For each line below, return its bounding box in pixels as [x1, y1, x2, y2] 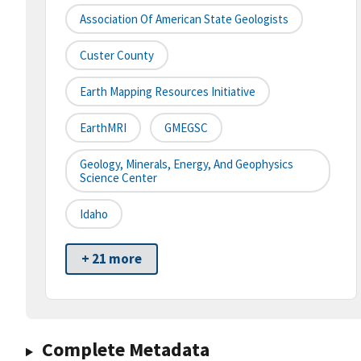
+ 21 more [81, 250, 142, 268]
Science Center [80, 170, 157, 186]
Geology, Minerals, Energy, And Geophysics [80, 156, 293, 172]
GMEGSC [164, 120, 208, 136]
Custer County [80, 48, 154, 64]
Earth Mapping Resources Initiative [80, 84, 255, 100]
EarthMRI [80, 120, 127, 136]
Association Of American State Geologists [80, 11, 288, 27]
